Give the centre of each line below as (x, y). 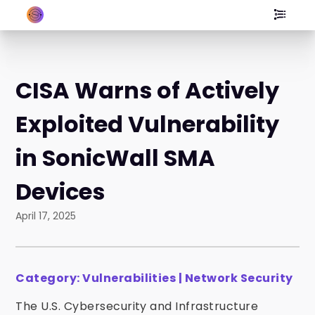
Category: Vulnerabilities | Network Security (154, 278)
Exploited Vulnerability (148, 124)
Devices (60, 192)
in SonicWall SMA (116, 158)
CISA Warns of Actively (148, 90)
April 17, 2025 (46, 216)
